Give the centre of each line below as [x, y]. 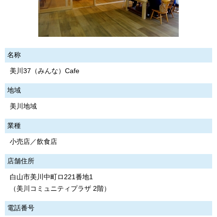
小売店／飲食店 [33, 141]
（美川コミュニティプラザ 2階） [60, 188]
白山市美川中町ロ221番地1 [51, 177]
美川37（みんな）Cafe [45, 71]
